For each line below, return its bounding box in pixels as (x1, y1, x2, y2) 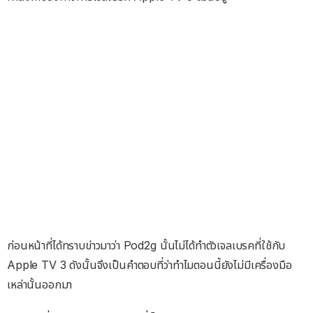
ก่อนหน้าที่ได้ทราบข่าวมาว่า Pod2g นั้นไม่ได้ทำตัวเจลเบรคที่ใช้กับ (7, 238, 286, 252)
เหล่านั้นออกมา (7, 277, 73, 291)
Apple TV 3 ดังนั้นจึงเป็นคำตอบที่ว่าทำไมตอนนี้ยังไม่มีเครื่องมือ (7, 258, 292, 272)
